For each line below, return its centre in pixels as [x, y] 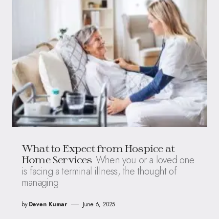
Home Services [57, 159]
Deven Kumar [48, 204]
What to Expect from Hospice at [98, 148]
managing [40, 182]
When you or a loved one [145, 160]
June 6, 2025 [99, 204]
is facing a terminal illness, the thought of [99, 171]
